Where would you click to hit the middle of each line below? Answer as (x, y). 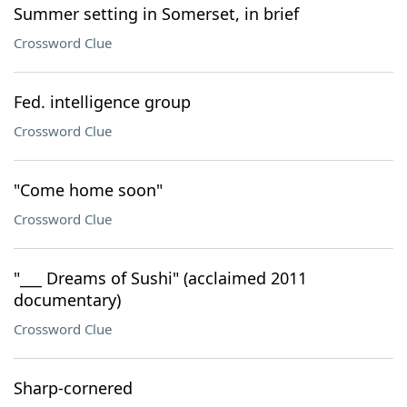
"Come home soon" (88, 190)
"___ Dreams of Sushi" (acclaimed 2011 (160, 278)
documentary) (67, 300)
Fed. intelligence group (102, 102)
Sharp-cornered (73, 388)
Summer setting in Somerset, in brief (156, 14)
